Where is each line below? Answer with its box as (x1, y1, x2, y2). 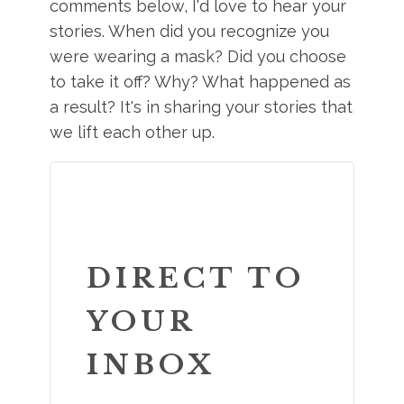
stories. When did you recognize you (50, 22, 330, 41)
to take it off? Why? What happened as (50, 72, 352, 91)
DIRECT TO (87, 262, 306, 295)
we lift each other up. (50, 123, 216, 142)
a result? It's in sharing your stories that (50, 97, 353, 116)
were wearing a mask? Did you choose (50, 47, 347, 66)
